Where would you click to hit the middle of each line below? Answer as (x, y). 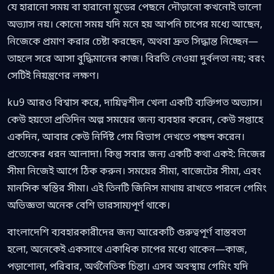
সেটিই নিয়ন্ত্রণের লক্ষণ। (53, 75)
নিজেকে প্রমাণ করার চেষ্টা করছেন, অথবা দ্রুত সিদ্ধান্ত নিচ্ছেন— (133, 41)
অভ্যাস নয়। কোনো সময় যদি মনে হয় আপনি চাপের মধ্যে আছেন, (135, 24)
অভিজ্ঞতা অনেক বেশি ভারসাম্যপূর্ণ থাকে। (89, 205)
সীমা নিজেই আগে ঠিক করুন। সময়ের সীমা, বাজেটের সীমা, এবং (134, 170)
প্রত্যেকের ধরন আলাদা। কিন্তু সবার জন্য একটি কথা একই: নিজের (136, 153)
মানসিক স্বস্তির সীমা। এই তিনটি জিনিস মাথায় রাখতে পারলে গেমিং (137, 187)
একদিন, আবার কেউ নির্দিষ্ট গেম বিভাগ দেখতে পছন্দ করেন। (126, 136)
